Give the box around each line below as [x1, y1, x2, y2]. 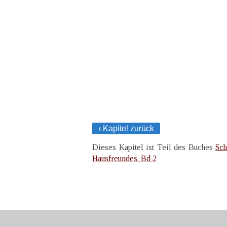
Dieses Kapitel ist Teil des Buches [92, 142, 215, 152]
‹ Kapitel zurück [98, 124, 154, 133]
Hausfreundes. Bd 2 [92, 154, 157, 163]
